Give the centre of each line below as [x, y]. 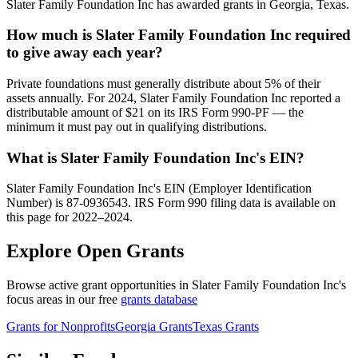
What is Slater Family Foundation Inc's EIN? [155, 157]
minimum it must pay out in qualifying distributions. [137, 127]
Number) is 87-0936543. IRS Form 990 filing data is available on [171, 203]
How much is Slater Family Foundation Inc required [179, 35]
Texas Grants [226, 327]
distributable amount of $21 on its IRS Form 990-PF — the [155, 113]
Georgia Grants [154, 327]
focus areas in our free [64, 300]
